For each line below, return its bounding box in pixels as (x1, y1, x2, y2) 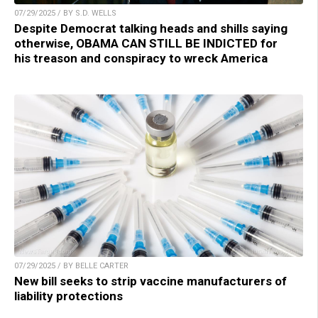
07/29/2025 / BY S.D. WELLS (14, 9, 116, 18)
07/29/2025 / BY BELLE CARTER (14, 261, 128, 271)
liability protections (14, 289, 123, 304)
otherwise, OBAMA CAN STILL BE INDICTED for (14, 36, 278, 51)
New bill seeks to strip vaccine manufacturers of (14, 274, 287, 289)
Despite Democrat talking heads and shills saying (14, 21, 287, 36)
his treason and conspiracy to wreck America (14, 51, 268, 66)
